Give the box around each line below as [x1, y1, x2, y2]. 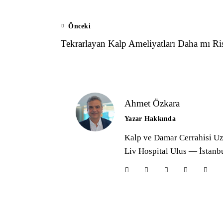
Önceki [68, 22, 91, 30]
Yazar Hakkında [124, 115, 176, 123]
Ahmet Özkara [124, 98, 180, 109]
